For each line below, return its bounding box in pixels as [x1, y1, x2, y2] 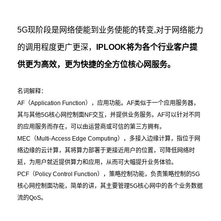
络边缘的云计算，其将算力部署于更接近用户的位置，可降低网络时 [17, 147, 195, 154]
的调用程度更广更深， [17, 43, 97, 52]
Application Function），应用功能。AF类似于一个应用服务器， [31, 100, 200, 107]
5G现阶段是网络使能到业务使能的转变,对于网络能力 [17, 26, 204, 35]
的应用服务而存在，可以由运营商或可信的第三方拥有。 [17, 123, 166, 131]
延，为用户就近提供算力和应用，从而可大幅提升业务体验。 [17, 159, 178, 166]
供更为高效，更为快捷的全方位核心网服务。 [17, 60, 176, 69]
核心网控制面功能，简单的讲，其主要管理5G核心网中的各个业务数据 [17, 183, 203, 190]
